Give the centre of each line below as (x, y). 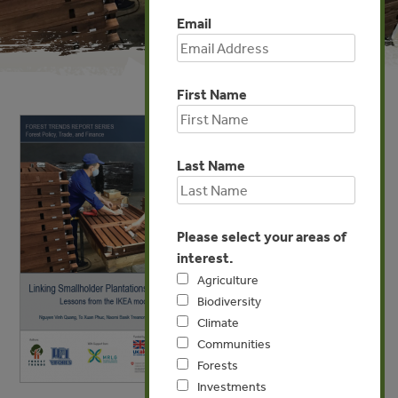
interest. (205, 257)
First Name (212, 94)
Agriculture (228, 279)
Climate (218, 322)
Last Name (211, 165)
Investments (232, 386)
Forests (218, 365)
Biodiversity (229, 301)
